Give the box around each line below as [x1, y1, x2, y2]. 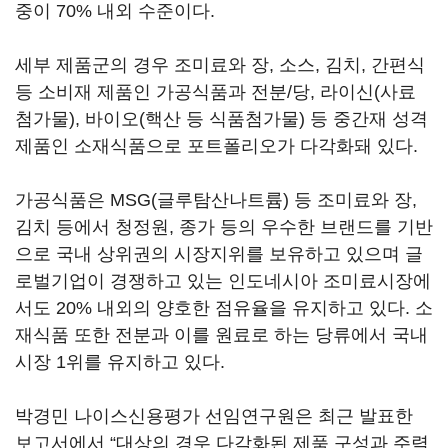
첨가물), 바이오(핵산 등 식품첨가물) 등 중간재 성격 [15, 109, 428, 129]
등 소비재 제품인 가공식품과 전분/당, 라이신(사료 [15, 82, 416, 102]
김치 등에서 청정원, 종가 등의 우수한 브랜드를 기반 [15, 217, 433, 237]
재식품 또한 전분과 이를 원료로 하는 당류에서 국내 [15, 325, 428, 345]
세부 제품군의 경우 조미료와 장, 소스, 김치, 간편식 [15, 55, 425, 75]
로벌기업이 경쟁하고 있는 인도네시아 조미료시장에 [15, 271, 431, 291]
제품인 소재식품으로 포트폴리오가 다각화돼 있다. [15, 136, 418, 156]
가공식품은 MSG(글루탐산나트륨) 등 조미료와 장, [15, 190, 417, 210]
